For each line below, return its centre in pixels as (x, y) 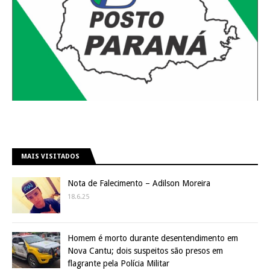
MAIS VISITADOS (50, 157)
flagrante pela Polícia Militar (118, 264)
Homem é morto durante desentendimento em (153, 238)
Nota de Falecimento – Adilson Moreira (139, 184)
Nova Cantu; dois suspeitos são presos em (145, 251)
